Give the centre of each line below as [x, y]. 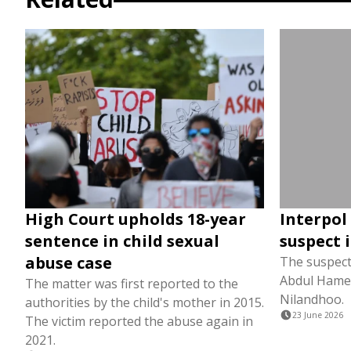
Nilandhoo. [312, 299]
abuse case [69, 263]
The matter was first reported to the [132, 284]
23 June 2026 [318, 315]
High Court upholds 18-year [136, 219]
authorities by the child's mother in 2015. [145, 302]
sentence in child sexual [122, 241]
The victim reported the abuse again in [139, 321]
